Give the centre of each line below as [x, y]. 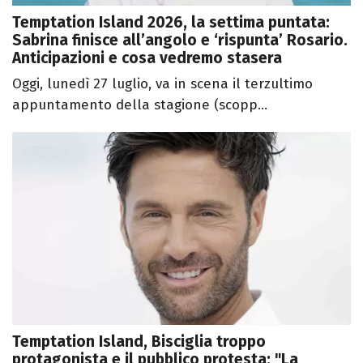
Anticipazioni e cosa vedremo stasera [147, 58]
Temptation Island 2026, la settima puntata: [171, 22]
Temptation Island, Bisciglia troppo [139, 342]
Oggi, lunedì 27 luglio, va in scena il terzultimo [162, 83]
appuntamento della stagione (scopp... [140, 105]
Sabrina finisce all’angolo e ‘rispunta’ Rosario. [180, 40]
